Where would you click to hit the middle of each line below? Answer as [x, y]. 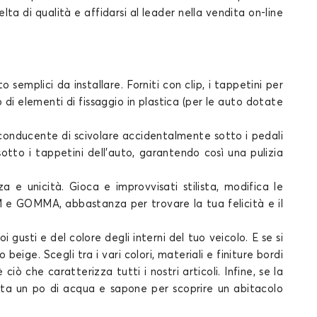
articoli [201, 272]
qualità [55, 13]
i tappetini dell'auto [81, 153]
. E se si [264, 238]
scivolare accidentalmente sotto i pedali [177, 136]
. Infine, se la [250, 272]
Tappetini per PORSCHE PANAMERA [91, 22]
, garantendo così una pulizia [208, 153]
